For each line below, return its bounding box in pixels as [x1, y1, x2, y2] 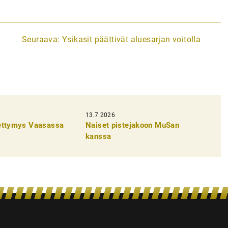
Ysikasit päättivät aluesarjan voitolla [62, 34, 201, 44]
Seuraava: [22, 34, 60, 44]
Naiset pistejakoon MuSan [85, 120, 180, 130]
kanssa [85, 131, 111, 141]
